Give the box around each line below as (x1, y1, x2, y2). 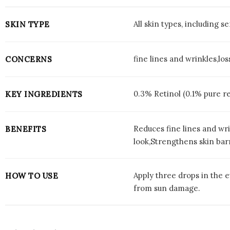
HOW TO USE (5, 171, 58, 181)
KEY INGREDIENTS (5, 89, 83, 100)
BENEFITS (5, 124, 46, 135)
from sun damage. (133, 183, 200, 194)
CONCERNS (5, 54, 52, 65)
